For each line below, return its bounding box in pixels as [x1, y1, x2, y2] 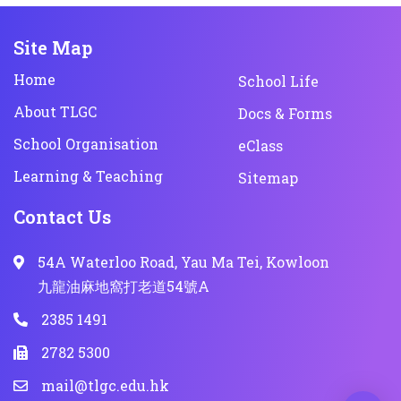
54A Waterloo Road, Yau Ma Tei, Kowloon [38, 252, 329, 272]
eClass [237, 136, 283, 156]
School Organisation [13, 134, 158, 154]
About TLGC [13, 102, 97, 122]
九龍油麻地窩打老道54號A [38, 277, 209, 296]
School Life [237, 72, 319, 91]
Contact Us [13, 205, 111, 229]
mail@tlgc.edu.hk [41, 376, 169, 396]
